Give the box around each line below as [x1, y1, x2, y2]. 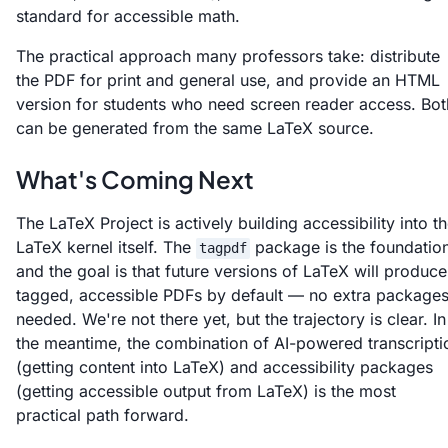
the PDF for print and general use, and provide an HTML [16, 69, 440, 90]
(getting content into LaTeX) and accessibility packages [16, 356, 433, 377]
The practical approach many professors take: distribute [16, 45, 440, 66]
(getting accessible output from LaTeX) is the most [16, 380, 396, 401]
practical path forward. [16, 404, 189, 425]
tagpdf [198, 239, 247, 256]
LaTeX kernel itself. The [16, 236, 196, 257]
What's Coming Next [16, 163, 254, 194]
